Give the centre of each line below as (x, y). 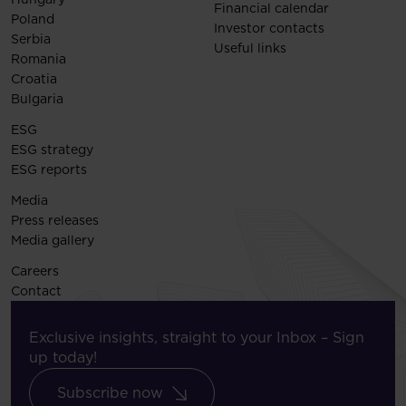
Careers (35, 271)
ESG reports (49, 170)
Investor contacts (269, 29)
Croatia (34, 79)
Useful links (250, 48)
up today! (63, 358)
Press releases (55, 221)
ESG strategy (52, 150)
